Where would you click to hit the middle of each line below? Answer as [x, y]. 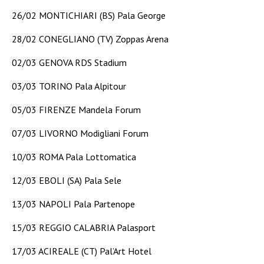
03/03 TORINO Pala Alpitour [69, 86]
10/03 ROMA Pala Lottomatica [74, 156]
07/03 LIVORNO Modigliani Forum [80, 133]
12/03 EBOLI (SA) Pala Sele [67, 180]
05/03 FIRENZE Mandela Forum [76, 109]
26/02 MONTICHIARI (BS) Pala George [89, 15]
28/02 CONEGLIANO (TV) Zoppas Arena [90, 39]
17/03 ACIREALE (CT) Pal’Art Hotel [82, 251]
